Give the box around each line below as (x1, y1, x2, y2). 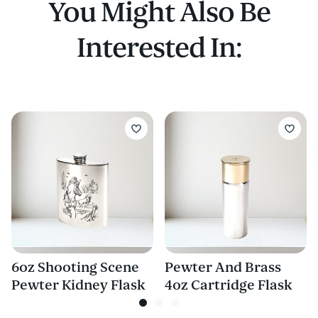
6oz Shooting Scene (11, 259, 139, 277)
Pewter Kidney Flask (11, 277, 146, 295)
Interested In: (76, 31, 242, 66)
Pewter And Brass (165, 259, 281, 277)
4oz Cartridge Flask (165, 277, 292, 295)
